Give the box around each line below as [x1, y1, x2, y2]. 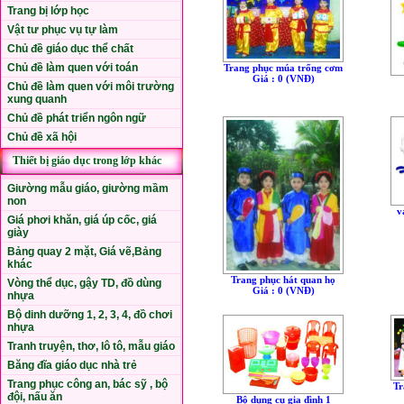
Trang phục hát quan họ [231, 273, 336, 285]
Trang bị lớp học [7, 5, 89, 17]
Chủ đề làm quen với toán [7, 61, 138, 74]
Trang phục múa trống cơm [224, 62, 344, 74]
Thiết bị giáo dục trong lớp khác [13, 154, 161, 167]
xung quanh [7, 93, 67, 106]
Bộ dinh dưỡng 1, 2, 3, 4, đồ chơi [7, 308, 172, 321]
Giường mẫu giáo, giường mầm [7, 182, 169, 195]
